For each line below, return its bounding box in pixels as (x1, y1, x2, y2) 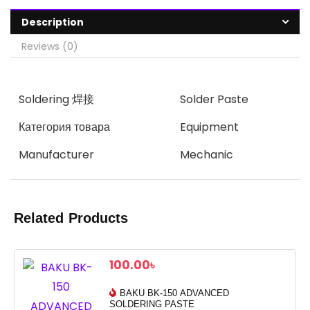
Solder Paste (180, 91, 248, 107)
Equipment (180, 119, 239, 135)
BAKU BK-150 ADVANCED (120, 289, 229, 298)
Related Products (14, 211, 128, 226)
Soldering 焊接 (19, 91, 94, 107)
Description (21, 15, 84, 29)
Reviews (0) (21, 39, 78, 53)
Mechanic (180, 147, 233, 163)
